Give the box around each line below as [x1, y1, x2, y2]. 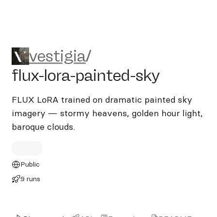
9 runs [20, 174, 40, 183]
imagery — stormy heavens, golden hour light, [12, 108, 203, 119]
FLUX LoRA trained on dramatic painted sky [12, 94, 192, 105]
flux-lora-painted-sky [12, 66, 160, 85]
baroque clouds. [12, 121, 75, 132]
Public [20, 160, 40, 169]
